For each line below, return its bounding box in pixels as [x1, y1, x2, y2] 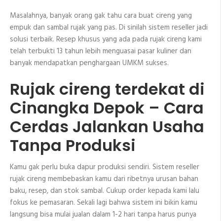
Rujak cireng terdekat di [10, 78, 205, 101]
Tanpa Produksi [10, 134, 136, 157]
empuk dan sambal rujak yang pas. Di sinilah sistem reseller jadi [10, 21, 208, 34]
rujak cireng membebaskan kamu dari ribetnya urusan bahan [10, 173, 198, 185]
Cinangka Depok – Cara [10, 97, 204, 119]
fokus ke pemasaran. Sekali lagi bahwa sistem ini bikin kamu [10, 197, 197, 209]
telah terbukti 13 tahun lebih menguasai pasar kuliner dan [10, 45, 191, 57]
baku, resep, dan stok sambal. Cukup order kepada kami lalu [10, 185, 199, 197]
